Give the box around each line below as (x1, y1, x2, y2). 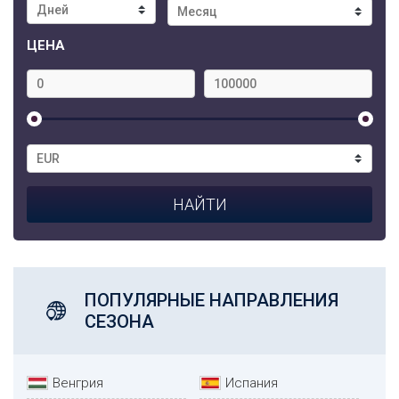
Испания (225, 374, 278, 391)
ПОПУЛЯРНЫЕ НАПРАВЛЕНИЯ (85, 289, 338, 311)
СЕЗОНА (85, 310, 154, 332)
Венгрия (53, 374, 103, 391)
